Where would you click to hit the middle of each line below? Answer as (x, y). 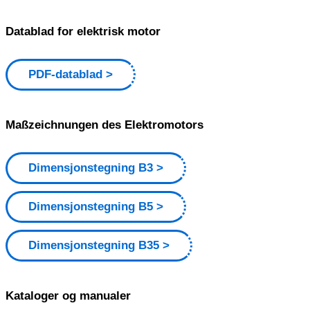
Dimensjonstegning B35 (94, 246)
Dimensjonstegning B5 (91, 207)
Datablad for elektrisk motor (83, 31)
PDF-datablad (65, 75)
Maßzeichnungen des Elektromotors (104, 125)
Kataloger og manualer (68, 295)
